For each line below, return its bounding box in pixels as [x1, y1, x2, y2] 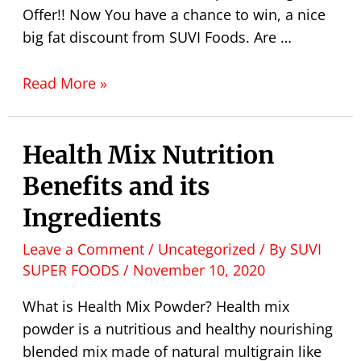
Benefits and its [22, 170, 210, 201]
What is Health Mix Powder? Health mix [22, 296, 289, 316]
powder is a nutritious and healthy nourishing [22, 318, 333, 338]
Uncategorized [157, 239, 255, 259]
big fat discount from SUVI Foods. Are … [22, 27, 292, 48]
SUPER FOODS [22, 259, 119, 280]
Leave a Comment [22, 239, 144, 259]
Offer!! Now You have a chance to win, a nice [22, 5, 326, 25]
